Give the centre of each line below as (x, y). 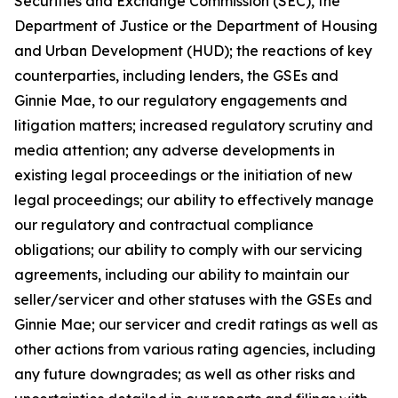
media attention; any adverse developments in (175, 150)
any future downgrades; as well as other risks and (185, 374)
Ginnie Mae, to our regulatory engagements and (181, 100)
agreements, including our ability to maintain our (182, 275)
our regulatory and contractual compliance (164, 225)
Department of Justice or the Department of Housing (196, 26)
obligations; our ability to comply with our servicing (188, 250)
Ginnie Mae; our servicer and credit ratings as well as (196, 324)
